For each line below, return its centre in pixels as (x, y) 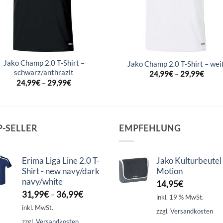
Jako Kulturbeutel (189, 161)
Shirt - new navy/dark (61, 171)
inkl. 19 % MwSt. (180, 197)
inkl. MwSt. (38, 208)
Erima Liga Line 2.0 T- (61, 161)
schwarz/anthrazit (44, 72)
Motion (169, 171)
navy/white (42, 182)
